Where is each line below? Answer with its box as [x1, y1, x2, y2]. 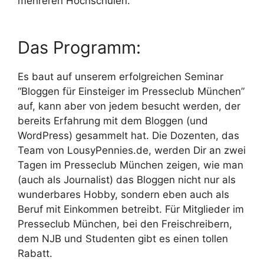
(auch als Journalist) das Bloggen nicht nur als [18, 174, 236, 186]
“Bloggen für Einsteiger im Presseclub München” [18, 85, 245, 97]
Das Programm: [18, 37, 141, 58]
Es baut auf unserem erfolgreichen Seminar [18, 71, 223, 82]
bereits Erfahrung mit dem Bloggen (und [18, 115, 208, 127]
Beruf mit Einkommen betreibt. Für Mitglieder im [18, 203, 244, 215]
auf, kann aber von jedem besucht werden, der [18, 100, 240, 112]
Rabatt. [18, 247, 52, 259]
